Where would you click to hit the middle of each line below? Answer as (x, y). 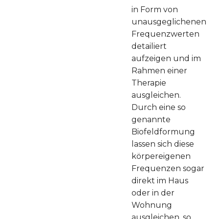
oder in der (153, 193)
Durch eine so (159, 107)
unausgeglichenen (169, 22)
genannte (151, 119)
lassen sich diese (163, 144)
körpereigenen (161, 156)
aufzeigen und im (166, 58)
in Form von (155, 9)
